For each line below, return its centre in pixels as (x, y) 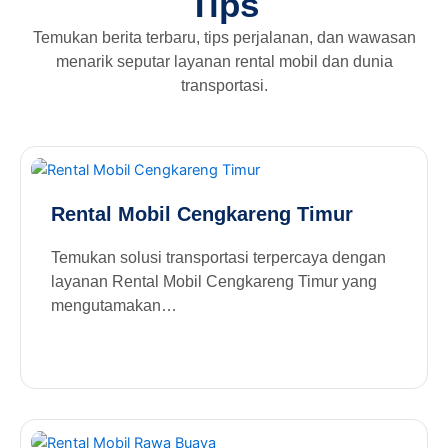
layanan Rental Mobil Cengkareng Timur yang (214, 281)
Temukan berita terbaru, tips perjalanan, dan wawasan (224, 37)
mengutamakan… (114, 305)
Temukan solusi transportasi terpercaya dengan (218, 257)
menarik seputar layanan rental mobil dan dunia (224, 61)
